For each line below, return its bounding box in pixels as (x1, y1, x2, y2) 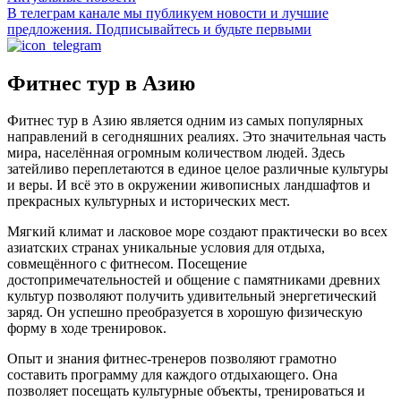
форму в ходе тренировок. (7, 320, 166, 337)
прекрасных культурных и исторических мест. (7, 193, 290, 209)
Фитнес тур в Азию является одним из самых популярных (7, 113, 363, 129)
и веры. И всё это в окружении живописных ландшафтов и (7, 177, 371, 193)
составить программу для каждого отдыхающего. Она (7, 367, 337, 383)
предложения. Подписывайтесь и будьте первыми (7, 21, 311, 37)
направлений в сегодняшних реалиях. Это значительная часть (7, 129, 386, 145)
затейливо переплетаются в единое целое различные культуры (7, 161, 388, 177)
